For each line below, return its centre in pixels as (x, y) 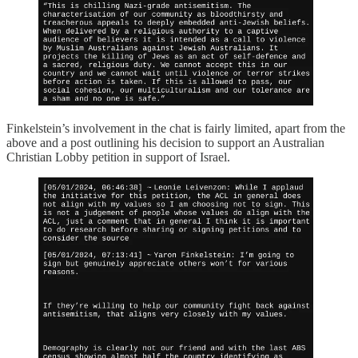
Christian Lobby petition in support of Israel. (118, 157)
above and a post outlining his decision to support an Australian (165, 143)
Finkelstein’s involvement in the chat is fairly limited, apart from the (176, 129)
